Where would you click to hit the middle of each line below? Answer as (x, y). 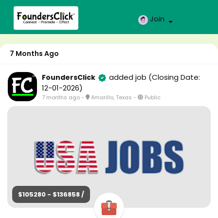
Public (153, 97)
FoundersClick (69, 77)
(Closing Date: (174, 77)
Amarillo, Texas (111, 97)
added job (129, 77)
